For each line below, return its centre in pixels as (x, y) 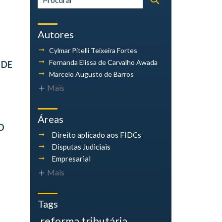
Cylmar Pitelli (70, 50)
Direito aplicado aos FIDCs (96, 135)
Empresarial (71, 159)
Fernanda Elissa (74, 62)
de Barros (119, 74)
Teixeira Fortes (114, 50)
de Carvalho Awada (128, 62)
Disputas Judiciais (81, 147)
